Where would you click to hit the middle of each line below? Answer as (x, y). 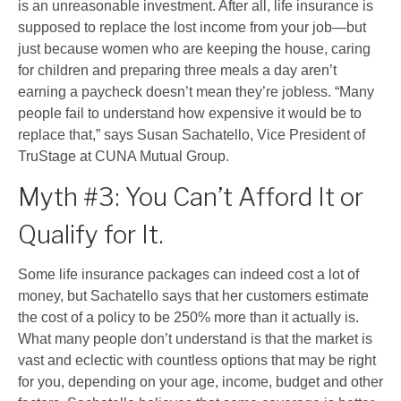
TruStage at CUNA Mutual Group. (125, 156)
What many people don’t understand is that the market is (195, 338)
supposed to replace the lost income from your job (175, 27)
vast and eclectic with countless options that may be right (197, 360)
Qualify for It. (94, 234)
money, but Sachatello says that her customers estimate (193, 295)
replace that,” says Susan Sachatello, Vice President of (192, 134)
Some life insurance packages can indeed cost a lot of (188, 274)
